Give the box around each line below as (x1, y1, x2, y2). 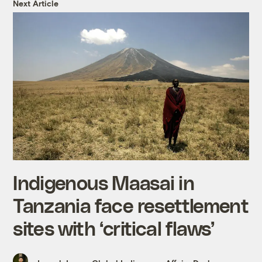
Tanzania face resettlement (13, 193, 249, 216)
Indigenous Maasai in (13, 170, 194, 194)
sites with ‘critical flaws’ (13, 216, 215, 239)
